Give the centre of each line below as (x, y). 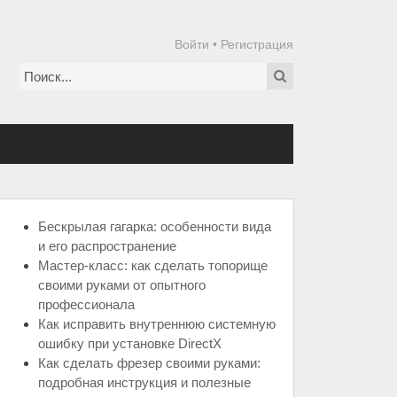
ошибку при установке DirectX (130, 343)
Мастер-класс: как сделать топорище (153, 265)
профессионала (86, 304)
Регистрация (257, 44)
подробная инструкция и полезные (144, 382)
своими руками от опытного (122, 285)
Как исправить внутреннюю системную (157, 324)
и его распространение (107, 246)
